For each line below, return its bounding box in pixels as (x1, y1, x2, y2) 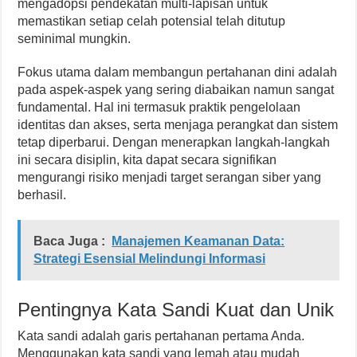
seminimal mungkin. (18, 32, 131, 46)
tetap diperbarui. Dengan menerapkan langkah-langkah (18, 135, 331, 150)
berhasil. (18, 188, 67, 202)
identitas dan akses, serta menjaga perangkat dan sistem (18, 118, 339, 132)
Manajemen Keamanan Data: (112, 234, 285, 249)
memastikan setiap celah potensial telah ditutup (18, 14, 286, 29)
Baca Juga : (33, 234, 106, 249)
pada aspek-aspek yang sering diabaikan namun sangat (18, 83, 335, 97)
